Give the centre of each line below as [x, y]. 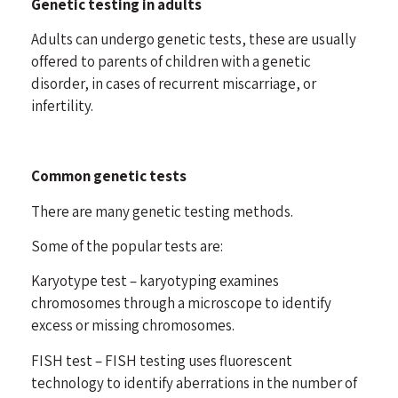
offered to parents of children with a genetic [171, 62]
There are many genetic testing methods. [163, 211]
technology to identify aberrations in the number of [194, 382]
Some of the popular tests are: [127, 246]
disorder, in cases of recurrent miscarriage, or [174, 84]
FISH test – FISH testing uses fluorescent [162, 360]
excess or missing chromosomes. [133, 326]
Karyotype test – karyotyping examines [155, 281]
